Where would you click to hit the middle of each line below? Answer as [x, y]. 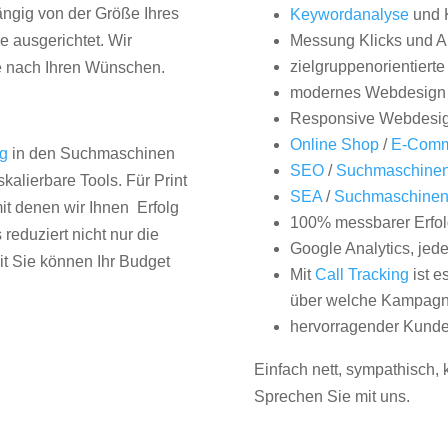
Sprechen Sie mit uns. [331, 397]
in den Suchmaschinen [92, 154]
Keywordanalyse [349, 15]
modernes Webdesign [367, 93]
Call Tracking [361, 275]
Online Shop [334, 145]
